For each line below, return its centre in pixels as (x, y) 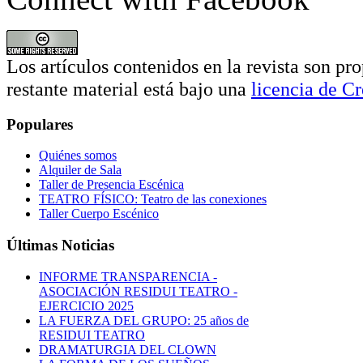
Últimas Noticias (60, 245)
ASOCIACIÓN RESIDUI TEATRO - (138, 291)
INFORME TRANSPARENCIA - (128, 276)
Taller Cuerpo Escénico (99, 214)
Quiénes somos (78, 156)
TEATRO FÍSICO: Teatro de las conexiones (153, 199)
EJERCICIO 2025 (86, 305)
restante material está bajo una (129, 88)
